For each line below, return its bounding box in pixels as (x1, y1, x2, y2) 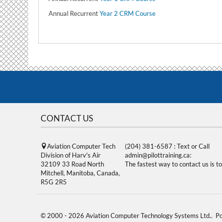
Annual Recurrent (49, 9, 100, 17)
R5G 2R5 (41, 178, 67, 186)
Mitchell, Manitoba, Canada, (41, 169, 120, 177)
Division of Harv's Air (41, 151, 101, 159)
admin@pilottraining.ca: (125, 151, 191, 159)
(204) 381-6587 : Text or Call (125, 142, 210, 150)
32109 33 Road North (41, 160, 104, 168)
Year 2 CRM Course (100, 9, 156, 17)
